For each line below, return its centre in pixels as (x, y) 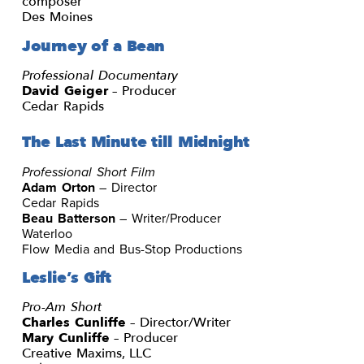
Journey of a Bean (93, 46)
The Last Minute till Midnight (136, 142)
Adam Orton (58, 187)
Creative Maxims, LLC (87, 353)
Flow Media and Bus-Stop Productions (132, 248)
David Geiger (65, 91)
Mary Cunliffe (66, 338)
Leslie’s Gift (67, 277)
